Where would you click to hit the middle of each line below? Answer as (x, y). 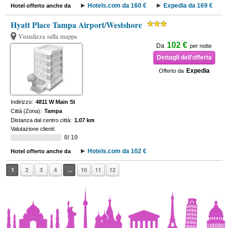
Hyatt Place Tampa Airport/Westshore (77, 25)
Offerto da (171, 71)
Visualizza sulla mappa (48, 36)
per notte (201, 46)
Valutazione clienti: (33, 129)
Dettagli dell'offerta (184, 58)
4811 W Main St (56, 102)
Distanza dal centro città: (41, 120)
